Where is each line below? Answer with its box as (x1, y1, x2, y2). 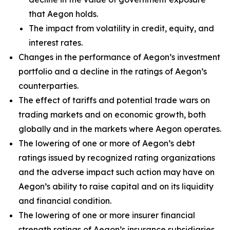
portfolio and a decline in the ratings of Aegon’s (18, 66, 207, 76)
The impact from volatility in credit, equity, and (29, 23, 214, 33)
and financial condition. (18, 196, 111, 206)
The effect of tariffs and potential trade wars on (18, 95, 210, 105)
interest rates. (29, 37, 83, 48)
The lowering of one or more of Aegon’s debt (18, 138, 195, 148)
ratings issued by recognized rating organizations (18, 152, 215, 163)
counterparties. (18, 81, 79, 91)
